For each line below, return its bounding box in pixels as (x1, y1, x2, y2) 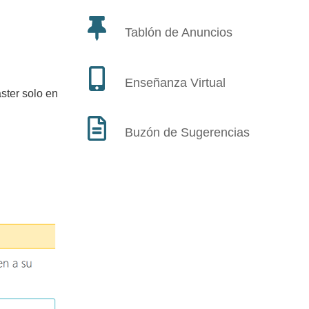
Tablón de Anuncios (124, 26, 232, 40)
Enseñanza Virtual (124, 75, 226, 90)
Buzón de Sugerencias (124, 126, 250, 140)
